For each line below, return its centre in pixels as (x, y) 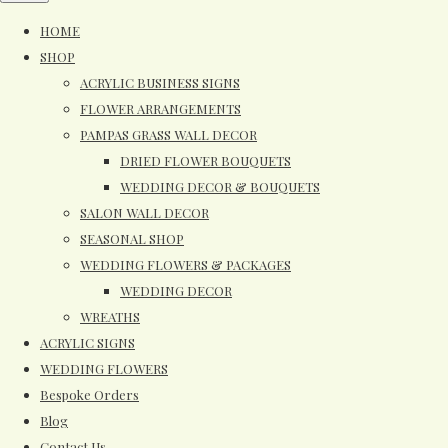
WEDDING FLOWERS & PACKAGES (185, 264)
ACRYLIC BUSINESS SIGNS (160, 82)
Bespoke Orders (89, 394)
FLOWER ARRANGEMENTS (160, 108)
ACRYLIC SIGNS (87, 342)
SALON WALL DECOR (144, 212)
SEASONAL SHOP (132, 238)
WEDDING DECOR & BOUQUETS (220, 186)
